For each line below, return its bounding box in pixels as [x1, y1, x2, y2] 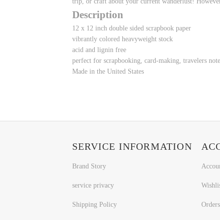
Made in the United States [72, 67, 144, 75]
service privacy [72, 181, 114, 189]
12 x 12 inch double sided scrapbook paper [72, 24, 191, 32]
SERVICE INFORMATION [72, 141, 192, 152]
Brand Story [72, 163, 106, 170]
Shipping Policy [72, 200, 117, 208]
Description [72, 8, 123, 21]
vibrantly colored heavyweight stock [72, 35, 173, 43]
